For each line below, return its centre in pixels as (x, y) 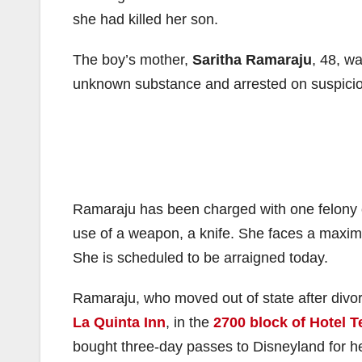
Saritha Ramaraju (252, 59)
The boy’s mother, (133, 59)
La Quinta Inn (119, 322)
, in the (189, 322)
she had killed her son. (145, 19)
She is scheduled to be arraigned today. (200, 257)
